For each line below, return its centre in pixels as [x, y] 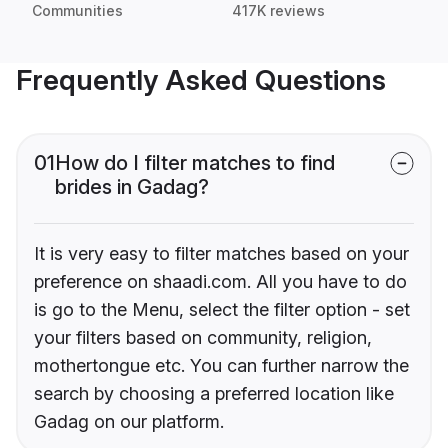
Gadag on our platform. [129, 422]
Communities [77, 11]
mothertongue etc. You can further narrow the [221, 366]
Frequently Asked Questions [201, 80]
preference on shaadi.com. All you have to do [220, 282]
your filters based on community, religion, [203, 338]
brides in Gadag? [132, 187]
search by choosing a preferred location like [214, 394]
